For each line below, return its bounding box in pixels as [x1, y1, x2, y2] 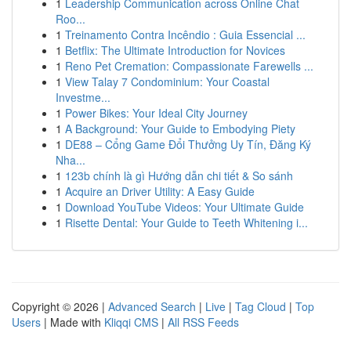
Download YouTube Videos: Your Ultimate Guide [65, 199, 304, 215]
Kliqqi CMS [104, 314, 158, 330]
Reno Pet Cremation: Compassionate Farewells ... [65, 58, 313, 74]
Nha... [56, 152, 85, 168]
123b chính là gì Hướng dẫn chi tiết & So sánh [65, 168, 293, 183]
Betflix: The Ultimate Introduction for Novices [65, 42, 285, 58]
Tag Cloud [235, 299, 286, 314]
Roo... [56, 11, 85, 27]
